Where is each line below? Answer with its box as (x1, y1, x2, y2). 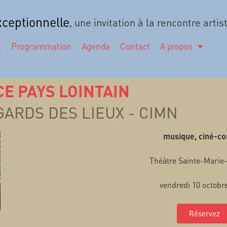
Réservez (189, 208, 220, 218)
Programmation (11, 41, 71, 52)
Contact (120, 41, 150, 52)
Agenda (81, 41, 110, 52)
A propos (160, 41, 193, 52)
